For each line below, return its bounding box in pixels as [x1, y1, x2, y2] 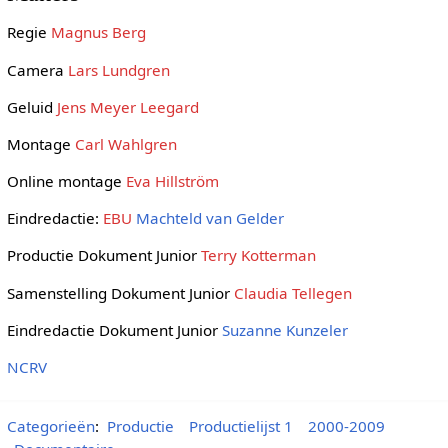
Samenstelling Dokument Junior [6, 282, 234, 303]
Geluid [6, 96, 57, 117]
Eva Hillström [125, 171, 219, 192]
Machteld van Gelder [135, 208, 284, 229]
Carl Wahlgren [74, 133, 177, 154]
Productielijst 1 [188, 416, 293, 437]
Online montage [6, 171, 126, 192]
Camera [6, 59, 68, 80]
